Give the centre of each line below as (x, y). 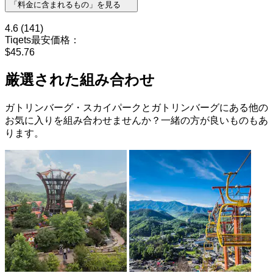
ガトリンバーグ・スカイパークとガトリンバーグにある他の (136, 108)
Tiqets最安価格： (42, 40)
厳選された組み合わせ (80, 80)
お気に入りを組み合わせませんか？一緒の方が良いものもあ (136, 121)
